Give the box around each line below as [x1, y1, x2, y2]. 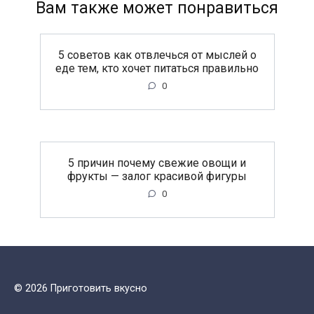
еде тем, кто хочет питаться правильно [55, 61, 259, 75]
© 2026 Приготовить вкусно [14, 282, 147, 295]
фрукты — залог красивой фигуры [67, 169, 247, 183]
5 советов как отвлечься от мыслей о [57, 48, 257, 62]
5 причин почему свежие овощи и [68, 156, 246, 170]
